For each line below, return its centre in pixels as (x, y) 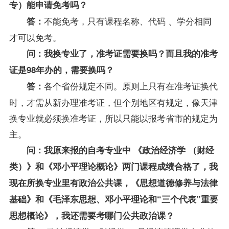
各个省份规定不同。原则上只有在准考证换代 (131, 85)
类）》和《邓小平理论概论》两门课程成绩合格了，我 (113, 166)
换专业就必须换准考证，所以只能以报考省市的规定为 (113, 118)
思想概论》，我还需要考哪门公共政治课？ (91, 215)
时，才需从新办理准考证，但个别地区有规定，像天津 (113, 102)
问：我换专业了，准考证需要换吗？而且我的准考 (122, 53)
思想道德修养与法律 (178, 182)
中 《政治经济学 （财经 (168, 150)
